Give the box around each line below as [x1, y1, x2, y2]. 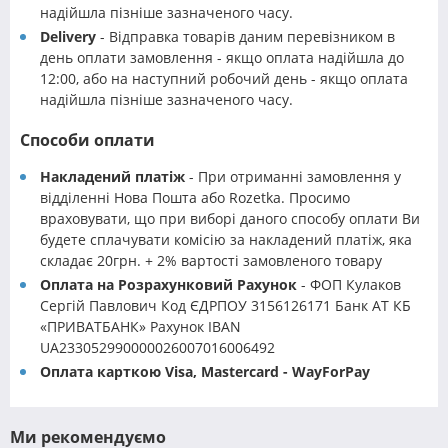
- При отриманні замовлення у [185, 167, 401, 187]
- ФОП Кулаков [297, 275, 401, 295]
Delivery [40, 27, 96, 47]
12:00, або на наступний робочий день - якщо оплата [40, 69, 408, 89]
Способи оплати [20, 129, 155, 152]
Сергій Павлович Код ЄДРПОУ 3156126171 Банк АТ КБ [40, 296, 411, 316]
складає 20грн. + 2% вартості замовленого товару [40, 251, 382, 271]
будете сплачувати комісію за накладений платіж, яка [40, 230, 412, 250]
